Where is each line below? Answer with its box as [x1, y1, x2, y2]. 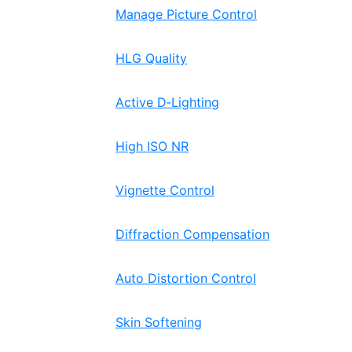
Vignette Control [115, 182, 214, 198]
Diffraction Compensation [115, 226, 269, 242]
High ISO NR [115, 138, 189, 154]
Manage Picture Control [115, 6, 257, 22]
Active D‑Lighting [115, 94, 219, 110]
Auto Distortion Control [115, 270, 256, 286]
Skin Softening [115, 314, 202, 330]
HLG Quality [115, 50, 187, 66]
